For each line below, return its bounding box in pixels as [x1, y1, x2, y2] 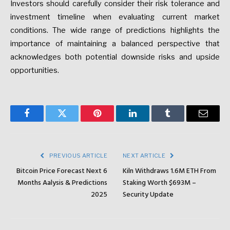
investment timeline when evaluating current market [10, 12, 220, 22]
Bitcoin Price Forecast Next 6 [16, 165, 107, 178]
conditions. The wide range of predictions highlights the [10, 26, 220, 35]
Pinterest [97, 116, 129, 126]
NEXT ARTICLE [123, 152, 167, 160]
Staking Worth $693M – [123, 177, 196, 189]
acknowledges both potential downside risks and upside [10, 52, 220, 62]
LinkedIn [131, 116, 166, 126]
